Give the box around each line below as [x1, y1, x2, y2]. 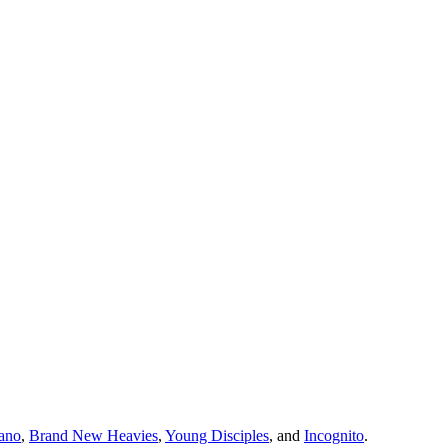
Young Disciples [165, 426, 269, 444]
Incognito [304, 426, 364, 444]
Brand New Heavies [29, 426, 158, 444]
